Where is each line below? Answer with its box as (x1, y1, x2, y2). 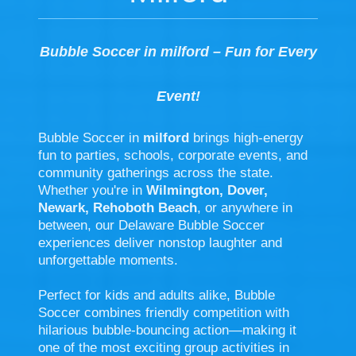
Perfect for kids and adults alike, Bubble (38, 288, 275, 303)
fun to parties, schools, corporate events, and (38, 148, 308, 163)
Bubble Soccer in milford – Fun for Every (39, 44, 317, 60)
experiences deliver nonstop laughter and (38, 235, 282, 250)
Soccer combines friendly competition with (38, 305, 289, 320)
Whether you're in (38, 183, 146, 198)
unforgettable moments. (38, 253, 178, 268)
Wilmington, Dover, (146, 183, 268, 198)
